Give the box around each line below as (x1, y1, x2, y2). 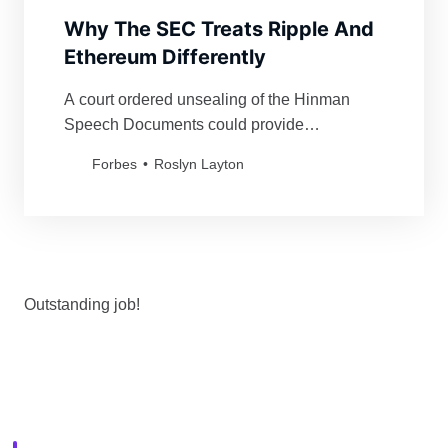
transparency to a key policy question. (64, 141, 330, 159)
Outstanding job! (24, 296, 140, 314)
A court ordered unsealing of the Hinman (64, 91, 350, 109)
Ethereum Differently (64, 45, 266, 70)
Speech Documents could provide (64, 116, 304, 134)
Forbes (92, 156, 137, 173)
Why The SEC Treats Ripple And (64, 17, 374, 42)
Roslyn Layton (154, 156, 244, 173)
